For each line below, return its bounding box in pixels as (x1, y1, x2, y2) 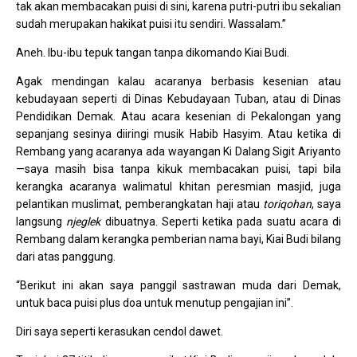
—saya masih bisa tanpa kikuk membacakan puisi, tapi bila (16, 163, 341, 176)
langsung (16, 215, 67, 229)
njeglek (66, 215, 101, 229)
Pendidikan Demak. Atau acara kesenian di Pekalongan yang (16, 110, 341, 124)
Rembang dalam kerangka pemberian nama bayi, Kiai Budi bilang (16, 233, 341, 246)
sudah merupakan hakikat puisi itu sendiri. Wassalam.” (16, 18, 286, 31)
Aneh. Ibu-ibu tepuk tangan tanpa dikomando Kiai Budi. (16, 46, 289, 60)
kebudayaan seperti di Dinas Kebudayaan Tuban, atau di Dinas (16, 92, 341, 106)
